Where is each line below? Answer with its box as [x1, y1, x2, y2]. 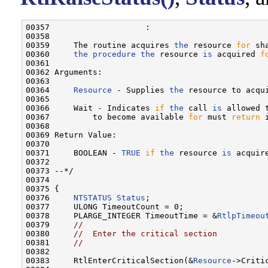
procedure [93, 49, 136, 59]
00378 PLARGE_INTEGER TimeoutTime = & [26, 211, 217, 220]
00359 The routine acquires [26, 40, 174, 50]
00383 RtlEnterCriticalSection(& [26, 255, 193, 265]
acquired [212, 49, 260, 59]
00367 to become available [26, 112, 188, 121]
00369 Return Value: [26, 130, 117, 139]
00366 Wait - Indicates [26, 103, 155, 112]
